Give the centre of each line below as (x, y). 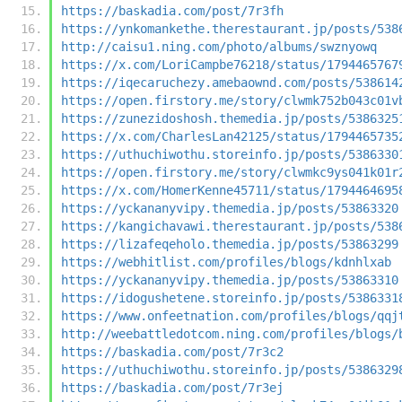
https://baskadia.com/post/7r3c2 (172, 351)
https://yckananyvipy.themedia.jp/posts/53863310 (230, 280)
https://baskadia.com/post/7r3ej (172, 387)
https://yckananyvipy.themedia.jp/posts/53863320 (230, 208)
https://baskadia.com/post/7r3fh (172, 10)
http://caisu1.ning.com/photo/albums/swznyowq (219, 46)
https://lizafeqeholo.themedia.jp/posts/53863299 (230, 244)
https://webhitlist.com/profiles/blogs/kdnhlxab (226, 262)
